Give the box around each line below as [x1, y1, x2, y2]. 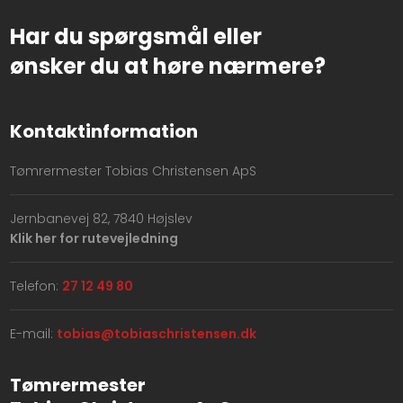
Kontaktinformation [9, 118, 198, 144]
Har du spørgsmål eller [9, 21, 262, 51]
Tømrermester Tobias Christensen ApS [9, 161, 256, 180]
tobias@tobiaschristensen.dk [56, 325, 256, 344]
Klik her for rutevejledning [9, 229, 178, 248]
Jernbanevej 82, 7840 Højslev [9, 210, 193, 228]
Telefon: [9, 277, 62, 296]
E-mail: [9, 325, 57, 344]
